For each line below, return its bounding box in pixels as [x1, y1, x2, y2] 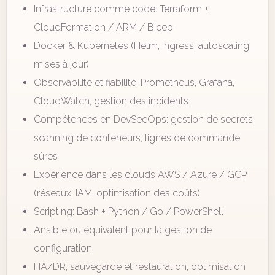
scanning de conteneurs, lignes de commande [34, 132, 240, 144]
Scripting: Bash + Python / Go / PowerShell [34, 206, 223, 217]
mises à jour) [34, 58, 89, 70]
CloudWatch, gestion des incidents [34, 95, 188, 107]
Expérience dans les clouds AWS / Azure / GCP [34, 169, 247, 180]
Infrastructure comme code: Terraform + [34, 3, 209, 15]
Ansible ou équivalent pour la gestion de [34, 224, 212, 236]
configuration [34, 242, 92, 254]
